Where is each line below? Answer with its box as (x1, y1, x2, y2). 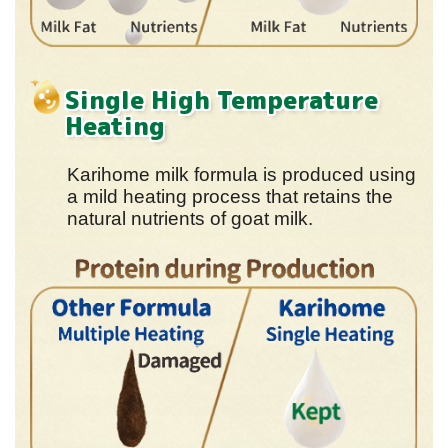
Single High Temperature (65, 83, 378, 118)
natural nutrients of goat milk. (67, 208, 313, 230)
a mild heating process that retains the (67, 186, 393, 208)
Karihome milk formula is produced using (67, 164, 416, 186)
